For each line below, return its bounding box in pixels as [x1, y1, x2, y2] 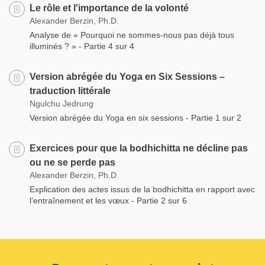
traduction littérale [30, 85, 111, 96]
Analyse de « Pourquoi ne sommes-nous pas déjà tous [30, 30, 234, 40]
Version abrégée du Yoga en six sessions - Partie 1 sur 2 [30, 112, 241, 122]
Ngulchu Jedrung [30, 98, 93, 108]
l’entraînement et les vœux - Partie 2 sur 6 [30, 195, 187, 205]
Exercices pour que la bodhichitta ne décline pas [30, 143, 248, 153]
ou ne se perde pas [30, 157, 115, 167]
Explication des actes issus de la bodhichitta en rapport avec [30, 184, 255, 194]
